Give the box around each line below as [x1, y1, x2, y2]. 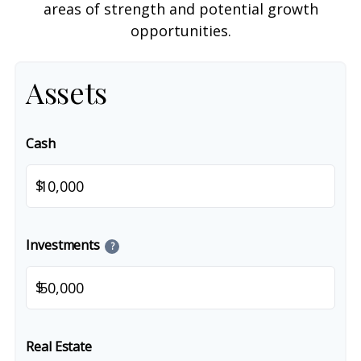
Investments [26, 236, 101, 254]
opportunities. [130, 21, 231, 40]
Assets [26, 73, 107, 111]
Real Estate [26, 338, 93, 355]
